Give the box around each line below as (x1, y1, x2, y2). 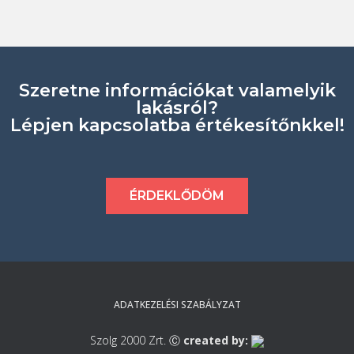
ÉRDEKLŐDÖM (130, 188, 224, 203)
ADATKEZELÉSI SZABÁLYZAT (113, 298, 241, 311)
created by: (183, 333, 251, 348)
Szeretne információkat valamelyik (18, 80, 336, 101)
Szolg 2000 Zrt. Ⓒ (90, 333, 183, 348)
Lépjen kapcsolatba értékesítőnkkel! (9, 115, 345, 136)
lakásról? (136, 97, 218, 119)
